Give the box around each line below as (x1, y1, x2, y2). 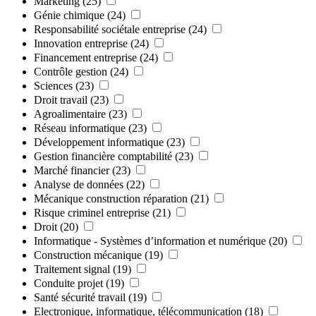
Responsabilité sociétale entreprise (34, 23, 186, 35)
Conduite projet (34, 276, 103, 289)
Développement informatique (34, 135, 164, 148)
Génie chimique (34, 8, 104, 21)
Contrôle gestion (34, 65, 107, 78)
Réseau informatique (34, 121, 126, 134)
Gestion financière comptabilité (34, 150, 172, 162)
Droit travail (34, 93, 87, 106)
